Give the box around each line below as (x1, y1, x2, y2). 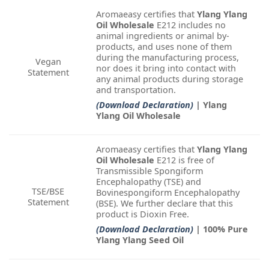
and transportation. (96, 83, 176, 95)
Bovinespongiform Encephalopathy (96, 186, 240, 198)
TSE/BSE (32, 185, 64, 197)
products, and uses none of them (96, 40, 232, 52)
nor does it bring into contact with (96, 62, 236, 74)
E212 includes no (157, 19, 226, 31)
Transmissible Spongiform (96, 165, 203, 177)
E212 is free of (154, 154, 214, 166)
